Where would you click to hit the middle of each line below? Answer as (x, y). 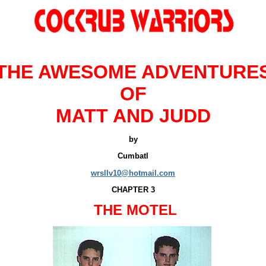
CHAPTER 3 (133, 189)
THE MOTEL (133, 210)
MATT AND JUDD (133, 115)
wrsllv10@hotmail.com (133, 173)
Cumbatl (133, 156)
